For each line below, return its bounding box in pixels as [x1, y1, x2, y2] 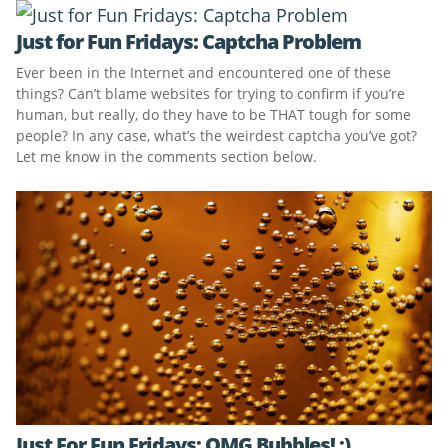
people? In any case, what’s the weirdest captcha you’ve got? [16, 126, 417, 145]
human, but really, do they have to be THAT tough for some [16, 105, 411, 124]
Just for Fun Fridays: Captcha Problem [16, 28, 361, 55]
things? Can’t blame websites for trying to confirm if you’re [16, 84, 405, 103]
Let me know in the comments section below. [16, 147, 317, 166]
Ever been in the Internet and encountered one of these [16, 63, 391, 82]
